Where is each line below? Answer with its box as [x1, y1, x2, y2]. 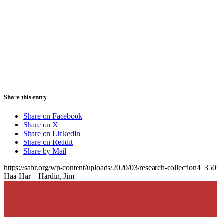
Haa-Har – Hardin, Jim [4, 171, 74, 180]
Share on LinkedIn [23, 129, 80, 138]
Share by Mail [23, 146, 66, 155]
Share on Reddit [23, 138, 73, 146]
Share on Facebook [23, 111, 82, 120]
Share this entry [4, 93, 47, 101]
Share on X [23, 120, 58, 129]
